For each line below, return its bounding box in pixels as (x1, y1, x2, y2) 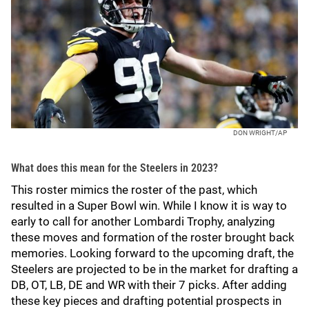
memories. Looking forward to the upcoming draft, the (11, 246, 294, 260)
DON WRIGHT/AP (233, 128, 287, 137)
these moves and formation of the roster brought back (11, 230, 295, 244)
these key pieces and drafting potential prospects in (11, 293, 281, 308)
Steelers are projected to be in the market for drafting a (11, 261, 298, 276)
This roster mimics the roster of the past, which (11, 182, 257, 197)
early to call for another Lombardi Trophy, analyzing (11, 214, 275, 228)
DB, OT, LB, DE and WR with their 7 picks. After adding (11, 277, 287, 292)
